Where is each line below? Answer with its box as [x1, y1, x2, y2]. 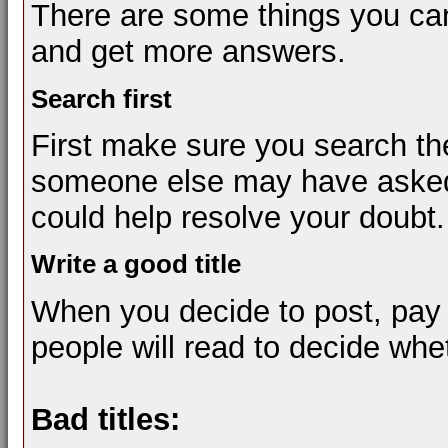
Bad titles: [31, 401, 180, 437]
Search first [31, 83, 172, 114]
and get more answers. [31, 34, 346, 70]
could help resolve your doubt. [31, 199, 445, 235]
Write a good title [31, 249, 241, 280]
